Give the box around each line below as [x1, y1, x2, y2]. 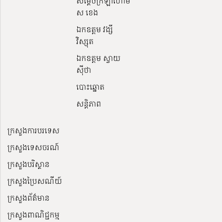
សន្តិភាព [76, 98, 102, 109]
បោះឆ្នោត [76, 81, 105, 92]
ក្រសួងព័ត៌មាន [7, 192, 50, 203]
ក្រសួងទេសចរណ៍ [7, 141, 59, 153]
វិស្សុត [76, 35, 94, 47]
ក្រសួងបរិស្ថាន [7, 158, 50, 169]
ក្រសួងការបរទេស [7, 124, 59, 136]
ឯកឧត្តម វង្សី [76, 23, 113, 35]
